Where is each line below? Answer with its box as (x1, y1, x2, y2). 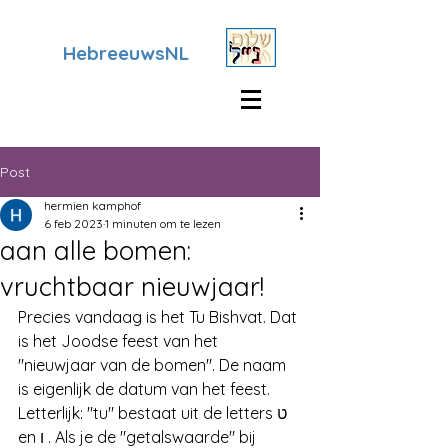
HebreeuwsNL (63, 41, 189, 65)
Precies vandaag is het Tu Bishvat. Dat (18, 307, 301, 327)
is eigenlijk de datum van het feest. (18, 379, 274, 399)
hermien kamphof (44, 198, 141, 213)
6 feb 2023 (44, 216, 103, 231)
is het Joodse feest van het (18, 331, 222, 351)
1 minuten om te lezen (105, 216, 221, 231)
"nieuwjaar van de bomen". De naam (18, 355, 290, 375)
